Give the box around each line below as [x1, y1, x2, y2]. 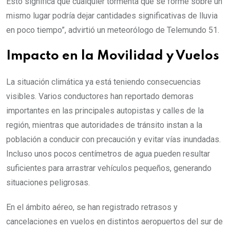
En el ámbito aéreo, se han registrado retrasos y [6, 202, 178, 212]
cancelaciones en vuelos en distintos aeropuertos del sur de [6, 217, 223, 226]
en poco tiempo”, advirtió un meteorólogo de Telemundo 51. [6, 25, 219, 35]
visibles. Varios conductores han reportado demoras [6, 91, 194, 101]
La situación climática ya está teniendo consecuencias [6, 77, 201, 87]
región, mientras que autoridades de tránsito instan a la [6, 120, 202, 130]
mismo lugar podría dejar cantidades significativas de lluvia [6, 11, 218, 21]
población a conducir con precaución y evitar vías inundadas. [6, 135, 221, 144]
